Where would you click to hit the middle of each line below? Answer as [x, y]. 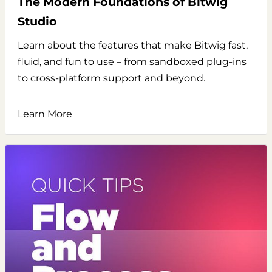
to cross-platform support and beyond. [111, 78]
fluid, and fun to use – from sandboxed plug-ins [132, 61]
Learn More [45, 114]
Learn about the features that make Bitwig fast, [133, 45]
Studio [37, 21]
